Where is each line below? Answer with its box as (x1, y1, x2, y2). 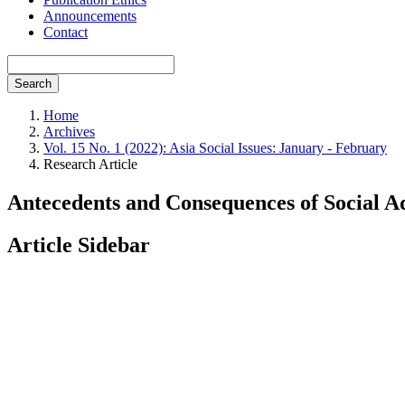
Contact (43, 24, 88, 40)
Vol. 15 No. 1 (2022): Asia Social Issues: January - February (43, 140, 387, 155)
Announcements (43, 8, 137, 24)
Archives (43, 124, 95, 139)
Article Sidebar (7, 232, 150, 257)
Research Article (43, 156, 137, 172)
